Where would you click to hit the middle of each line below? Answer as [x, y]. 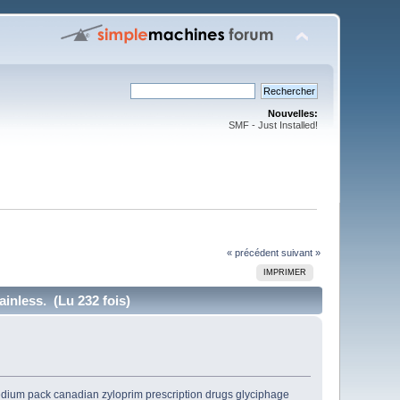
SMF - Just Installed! [273, 125]
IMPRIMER [285, 272]
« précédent [252, 252]
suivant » [300, 252]
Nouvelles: [292, 113]
